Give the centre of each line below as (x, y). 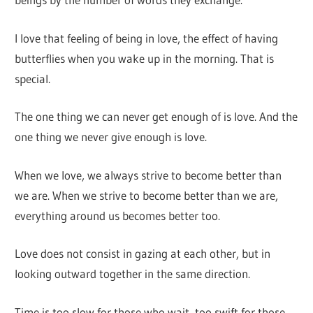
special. (33, 78)
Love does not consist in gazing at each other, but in (143, 254)
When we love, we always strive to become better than (148, 175)
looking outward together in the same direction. (133, 274)
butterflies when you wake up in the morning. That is (145, 58)
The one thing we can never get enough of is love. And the (156, 117)
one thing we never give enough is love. (111, 137)
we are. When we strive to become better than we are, (147, 195)
